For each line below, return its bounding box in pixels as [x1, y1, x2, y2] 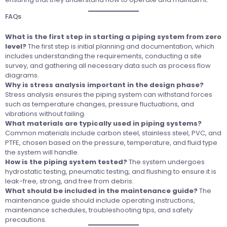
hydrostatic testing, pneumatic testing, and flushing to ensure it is [5, 166, 216, 176]
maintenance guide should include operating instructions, [5, 195, 195, 205]
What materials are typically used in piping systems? [5, 118, 202, 128]
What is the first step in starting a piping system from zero [5, 31, 221, 42]
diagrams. [5, 70, 39, 80]
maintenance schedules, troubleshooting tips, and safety [5, 205, 193, 215]
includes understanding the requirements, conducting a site [5, 51, 202, 61]
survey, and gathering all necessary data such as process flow [5, 60, 211, 70]
